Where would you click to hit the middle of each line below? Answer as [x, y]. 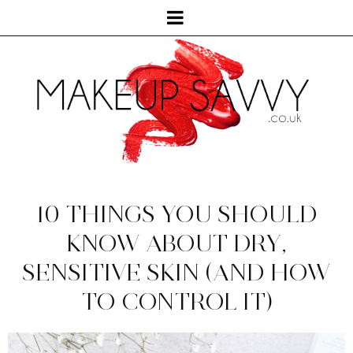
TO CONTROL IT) [176, 302]
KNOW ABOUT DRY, [176, 243]
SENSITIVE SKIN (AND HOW [176, 273]
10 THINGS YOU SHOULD [176, 214]
